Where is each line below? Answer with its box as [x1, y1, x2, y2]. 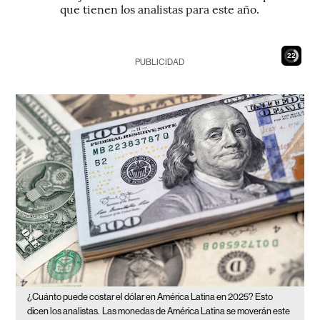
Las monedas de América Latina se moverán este [102, 305, 291, 316]
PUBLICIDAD [135, 57, 185, 67]
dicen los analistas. [27, 305, 100, 316]
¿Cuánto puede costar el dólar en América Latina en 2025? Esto [27, 291, 274, 302]
